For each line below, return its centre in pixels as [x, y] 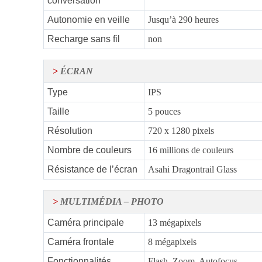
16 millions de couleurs [191, 150]
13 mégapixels [175, 223]
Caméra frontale [81, 242]
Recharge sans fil [84, 39]
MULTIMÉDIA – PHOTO [111, 202]
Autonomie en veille [89, 20]
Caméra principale [86, 223]
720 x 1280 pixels [181, 131]
